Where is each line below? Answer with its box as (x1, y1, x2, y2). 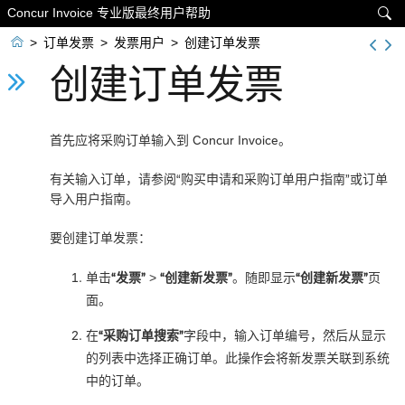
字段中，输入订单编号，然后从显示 (184, 328, 386, 344)
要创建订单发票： (50, 231, 151, 246)
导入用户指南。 (50, 192, 138, 207)
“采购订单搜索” (99, 328, 184, 344)
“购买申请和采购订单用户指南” (176, 172, 350, 187)
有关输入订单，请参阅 (50, 172, 176, 187)
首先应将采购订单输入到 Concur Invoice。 (50, 133, 291, 148)
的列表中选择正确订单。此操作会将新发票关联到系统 (86, 351, 390, 366)
